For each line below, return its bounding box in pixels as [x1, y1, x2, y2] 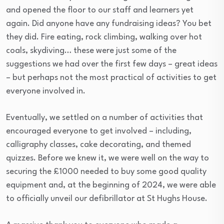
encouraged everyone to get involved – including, [6, 127, 191, 136]
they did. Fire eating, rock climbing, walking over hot [6, 33, 202, 42]
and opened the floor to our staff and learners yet [6, 6, 193, 15]
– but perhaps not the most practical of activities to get [6, 73, 216, 82]
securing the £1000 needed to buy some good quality [6, 167, 206, 176]
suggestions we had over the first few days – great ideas [6, 60, 217, 69]
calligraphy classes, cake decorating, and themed [6, 140, 191, 149]
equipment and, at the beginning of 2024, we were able [6, 181, 216, 190]
